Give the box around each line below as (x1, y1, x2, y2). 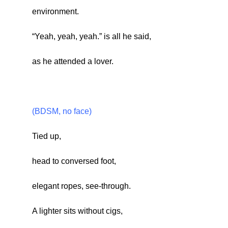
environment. (32, 7, 79, 16)
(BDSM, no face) (32, 107, 92, 116)
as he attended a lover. (32, 57, 113, 66)
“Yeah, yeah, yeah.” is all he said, (32, 32, 151, 41)
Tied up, (32, 132, 61, 141)
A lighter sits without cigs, (32, 207, 123, 216)
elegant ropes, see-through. (32, 182, 131, 191)
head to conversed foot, (32, 157, 116, 166)
